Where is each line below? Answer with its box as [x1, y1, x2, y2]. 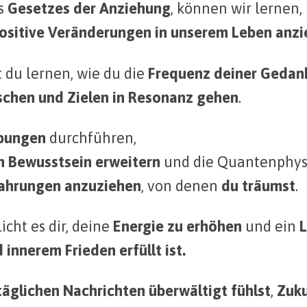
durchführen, [46, 128, 136, 147]
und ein [242, 217, 296, 235]
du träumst [221, 176, 295, 195]
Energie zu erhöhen [113, 217, 242, 235]
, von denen [141, 176, 221, 195]
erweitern [95, 152, 160, 171]
